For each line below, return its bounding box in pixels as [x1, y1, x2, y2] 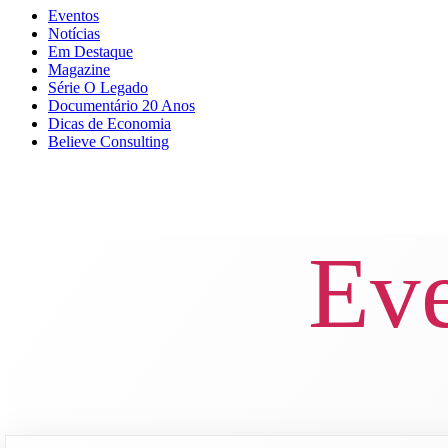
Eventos [48, 7, 99, 24]
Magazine [48, 61, 110, 78]
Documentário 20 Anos [48, 97, 195, 114]
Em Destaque [48, 43, 133, 60]
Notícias [48, 25, 100, 42]
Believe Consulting [48, 133, 169, 150]
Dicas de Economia [48, 115, 171, 132]
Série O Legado [48, 79, 148, 96]
